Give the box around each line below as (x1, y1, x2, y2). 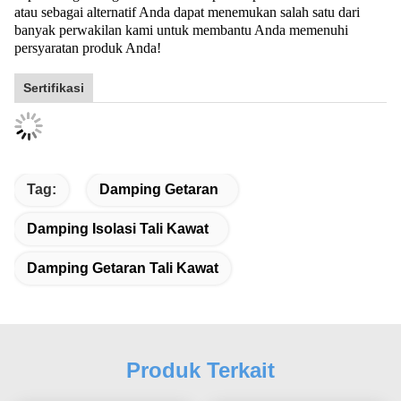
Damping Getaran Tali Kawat (27, 260, 218, 277)
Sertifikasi (23, 81, 84, 96)
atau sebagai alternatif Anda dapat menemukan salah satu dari (14, 4, 360, 21)
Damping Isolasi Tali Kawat (27, 221, 209, 237)
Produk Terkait (126, 358, 275, 383)
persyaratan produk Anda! (14, 40, 161, 56)
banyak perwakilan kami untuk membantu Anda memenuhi (14, 22, 348, 38)
